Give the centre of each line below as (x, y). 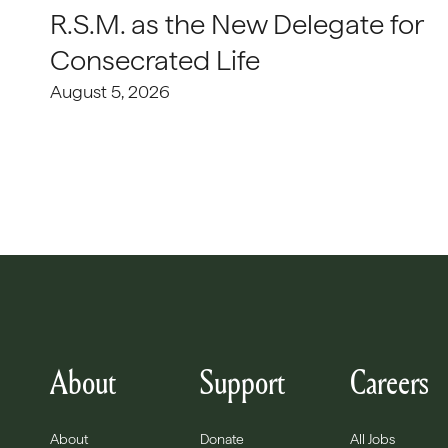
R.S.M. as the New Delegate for (236, 24)
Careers (389, 381)
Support (242, 381)
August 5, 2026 (110, 91)
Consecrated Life (155, 60)
